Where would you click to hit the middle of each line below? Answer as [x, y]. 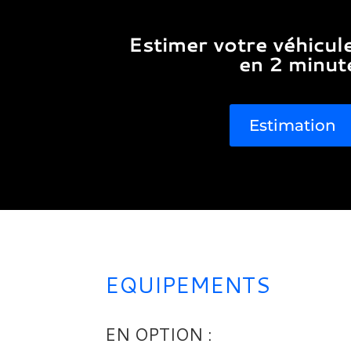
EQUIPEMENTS [188, 284]
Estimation [292, 126]
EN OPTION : [159, 335]
